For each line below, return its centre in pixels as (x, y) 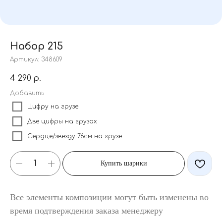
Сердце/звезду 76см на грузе (75, 136)
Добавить (27, 93)
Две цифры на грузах (62, 121)
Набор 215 (36, 46)
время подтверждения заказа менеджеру (86, 211)
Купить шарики (124, 163)
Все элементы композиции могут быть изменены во (109, 197)
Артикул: (26, 59)
